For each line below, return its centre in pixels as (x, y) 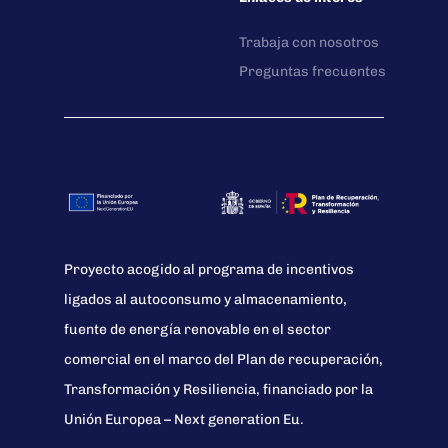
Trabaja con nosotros (308, 43)
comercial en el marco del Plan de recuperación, (224, 359)
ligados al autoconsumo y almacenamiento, (206, 299)
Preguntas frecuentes (312, 72)
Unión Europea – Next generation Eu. (184, 419)
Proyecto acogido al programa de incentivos (209, 269)
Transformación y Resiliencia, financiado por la (219, 389)
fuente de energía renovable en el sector (198, 329)
